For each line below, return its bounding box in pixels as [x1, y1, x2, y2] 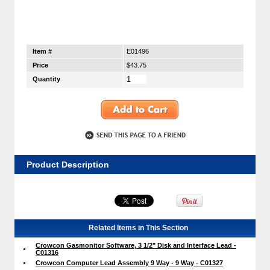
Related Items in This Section [88, 223, 188, 232]
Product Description [27, 159, 109, 169]
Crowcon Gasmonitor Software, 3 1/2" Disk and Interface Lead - [36, 241, 236, 249]
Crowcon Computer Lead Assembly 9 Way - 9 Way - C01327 [36, 259, 223, 266]
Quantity [33, 75, 60, 83]
